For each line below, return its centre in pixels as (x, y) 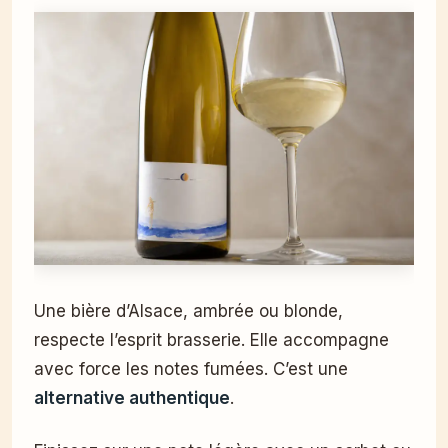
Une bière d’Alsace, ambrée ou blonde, (188, 311)
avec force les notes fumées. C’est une (191, 369)
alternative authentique (132, 398)
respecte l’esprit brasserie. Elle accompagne (211, 340)
